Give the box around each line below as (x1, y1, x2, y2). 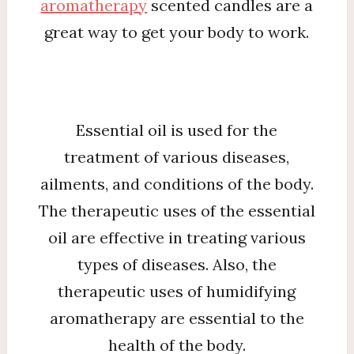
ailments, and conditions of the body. (40, 173, 314, 194)
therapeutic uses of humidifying (58, 281, 296, 301)
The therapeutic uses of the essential (38, 200, 315, 220)
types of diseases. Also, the (77, 254, 277, 274)
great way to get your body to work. (44, 21, 310, 42)
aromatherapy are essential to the (49, 307, 304, 328)
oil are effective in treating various (47, 227, 306, 247)
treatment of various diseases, (64, 146, 290, 167)
